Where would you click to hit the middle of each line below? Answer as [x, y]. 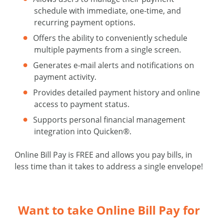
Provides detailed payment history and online [116, 93]
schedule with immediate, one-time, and [108, 11]
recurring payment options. [85, 23]
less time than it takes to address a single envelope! [109, 167]
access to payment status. [82, 104]
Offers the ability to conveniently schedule [109, 38]
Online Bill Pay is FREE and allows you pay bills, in [103, 155]
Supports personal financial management [109, 120]
